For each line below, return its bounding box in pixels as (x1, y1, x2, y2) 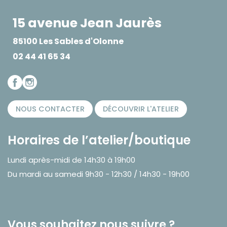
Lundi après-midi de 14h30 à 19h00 (8, 154, 135, 165)
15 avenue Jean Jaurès (13, 14, 162, 32)
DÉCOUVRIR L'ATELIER (103, 103, 179, 114)
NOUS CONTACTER (16, 103, 85, 114)
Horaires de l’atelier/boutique (8, 131, 191, 148)
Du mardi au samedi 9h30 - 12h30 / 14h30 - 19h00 (8, 168, 190, 179)
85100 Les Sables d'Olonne (13, 35, 124, 47)
